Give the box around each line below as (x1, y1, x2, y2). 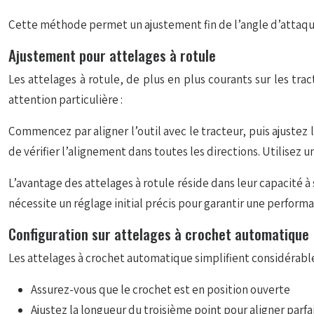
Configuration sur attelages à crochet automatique (8, 223, 309, 245)
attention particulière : (8, 92, 123, 107)
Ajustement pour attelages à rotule (8, 44, 216, 66)
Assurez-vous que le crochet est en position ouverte (31, 282, 290, 297)
